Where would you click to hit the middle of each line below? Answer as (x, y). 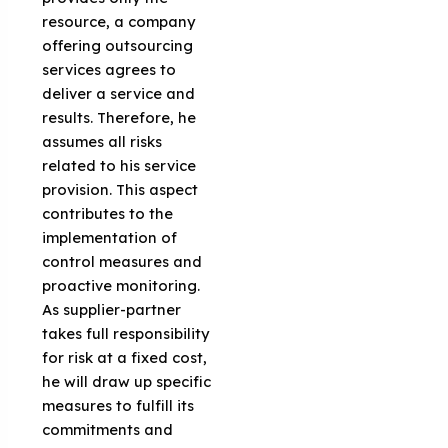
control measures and (122, 261)
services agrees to (109, 69)
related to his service (119, 165)
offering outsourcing (118, 45)
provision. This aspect (120, 189)
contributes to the (108, 213)
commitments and (108, 429)
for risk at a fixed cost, (125, 357)
